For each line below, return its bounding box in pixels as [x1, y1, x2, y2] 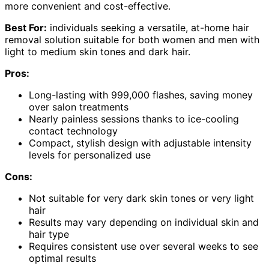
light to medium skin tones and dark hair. [5, 46, 190, 58]
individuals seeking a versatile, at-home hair [47, 22, 249, 34]
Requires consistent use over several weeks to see [29, 240, 258, 253]
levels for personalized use [29, 149, 151, 162]
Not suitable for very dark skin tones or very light [29, 192, 254, 205]
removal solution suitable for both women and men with [5, 34, 259, 46]
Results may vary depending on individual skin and [29, 216, 259, 229]
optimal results [29, 252, 96, 265]
